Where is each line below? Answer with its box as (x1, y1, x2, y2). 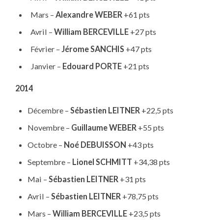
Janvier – (27, 61, 62, 71)
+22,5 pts (141, 105, 173, 115)
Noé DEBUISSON (63, 139, 126, 149)
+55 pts (137, 122, 164, 132)
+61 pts (123, 10, 150, 20)
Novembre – (27, 122, 71, 132)
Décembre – (27, 105, 70, 115)
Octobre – (27, 139, 64, 149)
